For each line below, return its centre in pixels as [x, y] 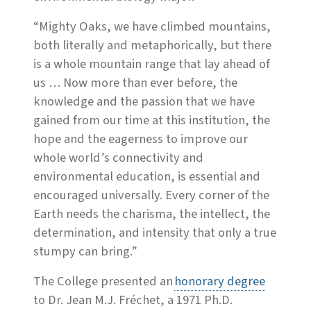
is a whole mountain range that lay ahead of [152, 64]
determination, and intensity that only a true [155, 233]
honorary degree [220, 281]
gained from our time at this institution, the [152, 120]
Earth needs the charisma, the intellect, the [152, 214]
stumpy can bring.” [85, 252]
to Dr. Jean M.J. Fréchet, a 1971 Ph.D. [133, 300]
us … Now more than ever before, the [135, 83]
